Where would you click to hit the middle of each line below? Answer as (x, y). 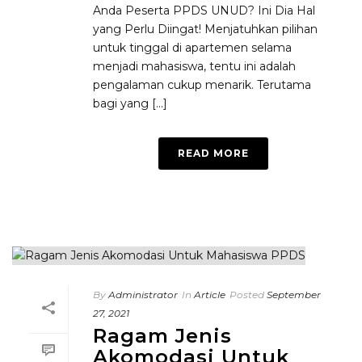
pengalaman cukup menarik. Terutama (202, 85)
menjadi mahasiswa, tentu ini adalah (194, 66)
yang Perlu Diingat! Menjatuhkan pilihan (205, 29)
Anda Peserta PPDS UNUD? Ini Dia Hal (204, 11)
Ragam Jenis (162, 336)
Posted (247, 295)
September (294, 295)
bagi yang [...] (130, 103)
